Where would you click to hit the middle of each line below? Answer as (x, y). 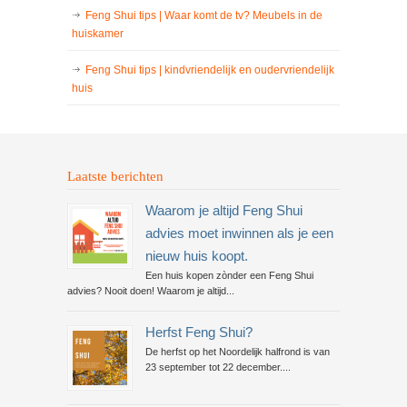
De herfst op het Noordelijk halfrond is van (238, 352)
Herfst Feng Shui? (199, 333)
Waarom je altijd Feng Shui (224, 211)
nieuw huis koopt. (197, 256)
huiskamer (98, 34)
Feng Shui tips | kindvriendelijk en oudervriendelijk (210, 70)
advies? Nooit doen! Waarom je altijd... (151, 291)
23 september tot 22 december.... (218, 367)
